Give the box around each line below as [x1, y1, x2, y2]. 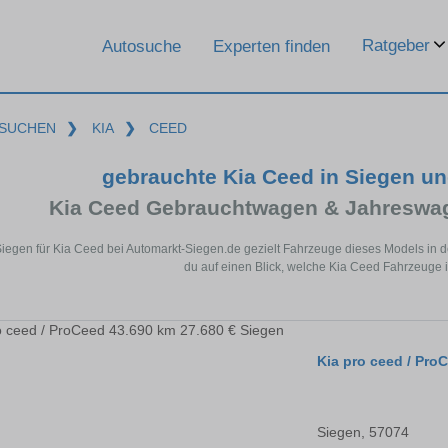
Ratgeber [362, 36, 430, 55]
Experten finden [213, 36, 330, 56]
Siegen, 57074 [317, 424, 409, 441]
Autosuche [102, 36, 181, 56]
